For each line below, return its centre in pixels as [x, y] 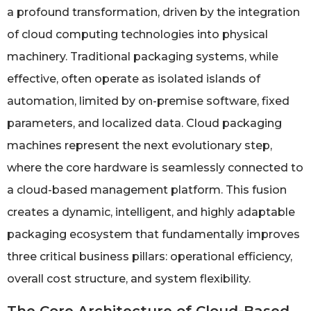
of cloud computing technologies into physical [137, 34]
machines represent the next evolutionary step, [140, 145]
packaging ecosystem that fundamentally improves [153, 234]
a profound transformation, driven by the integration [153, 12]
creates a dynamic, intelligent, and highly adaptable [151, 212]
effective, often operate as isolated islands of [134, 78]
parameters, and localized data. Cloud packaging [144, 123]
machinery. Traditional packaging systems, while [143, 56]
